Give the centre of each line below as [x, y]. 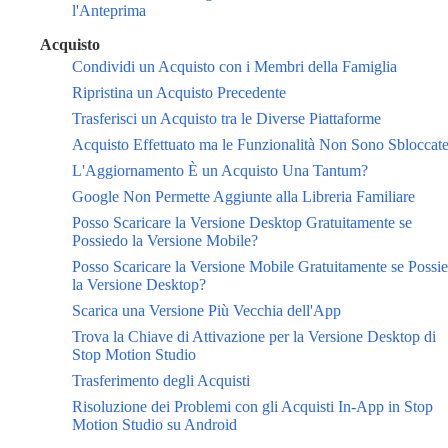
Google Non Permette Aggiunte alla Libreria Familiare [243, 197]
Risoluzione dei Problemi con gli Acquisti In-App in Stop [252, 407]
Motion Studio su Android [154, 425]
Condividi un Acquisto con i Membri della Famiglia [234, 67]
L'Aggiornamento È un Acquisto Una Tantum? [220, 171]
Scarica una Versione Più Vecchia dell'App [206, 311]
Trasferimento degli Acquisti [161, 381]
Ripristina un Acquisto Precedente [179, 93]
